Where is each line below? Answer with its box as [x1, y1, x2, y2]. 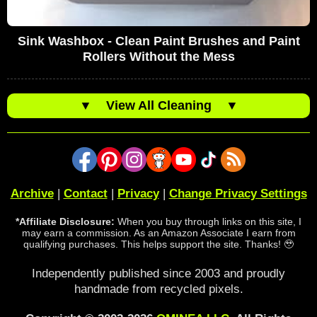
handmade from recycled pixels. [74, 282, 243, 296]
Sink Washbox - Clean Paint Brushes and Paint [17, 34, 300, 49]
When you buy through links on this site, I [115, 216, 301, 228]
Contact [63, 187, 108, 201]
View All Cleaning [91, 98, 226, 113]
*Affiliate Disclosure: [16, 216, 115, 228]
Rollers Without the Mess [82, 50, 235, 64]
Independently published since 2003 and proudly [32, 267, 285, 281]
